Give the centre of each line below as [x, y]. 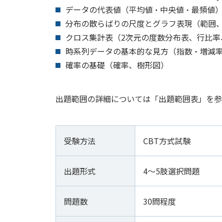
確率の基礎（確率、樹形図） [117, 65]
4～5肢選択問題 [171, 171]
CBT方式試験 [167, 141]
